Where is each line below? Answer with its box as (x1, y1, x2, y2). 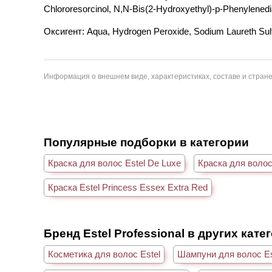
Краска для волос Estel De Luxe (48, 158, 181, 168)
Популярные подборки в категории (44, 136, 249, 149)
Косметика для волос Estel (48, 249, 160, 259)
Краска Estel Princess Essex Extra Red (48, 182, 208, 192)
